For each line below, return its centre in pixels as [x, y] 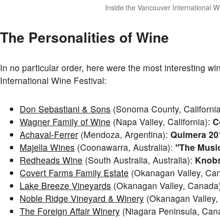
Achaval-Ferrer [49, 134]
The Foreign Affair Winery [70, 211]
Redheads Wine [51, 160]
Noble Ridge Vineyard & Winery [82, 198]
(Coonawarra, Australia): [125, 147]
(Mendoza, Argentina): [124, 134]
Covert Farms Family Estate [74, 172]
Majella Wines [47, 147]
